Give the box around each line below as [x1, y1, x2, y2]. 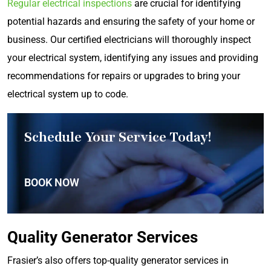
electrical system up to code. [7, 88, 128, 100]
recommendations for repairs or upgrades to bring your [7, 70, 240, 82]
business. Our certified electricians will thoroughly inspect [7, 33, 251, 45]
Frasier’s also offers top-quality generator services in [7, 254, 229, 266]
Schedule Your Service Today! [24, 127, 211, 146]
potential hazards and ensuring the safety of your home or [7, 15, 255, 27]
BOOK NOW [24, 175, 79, 189]
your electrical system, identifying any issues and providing [7, 51, 258, 64]
